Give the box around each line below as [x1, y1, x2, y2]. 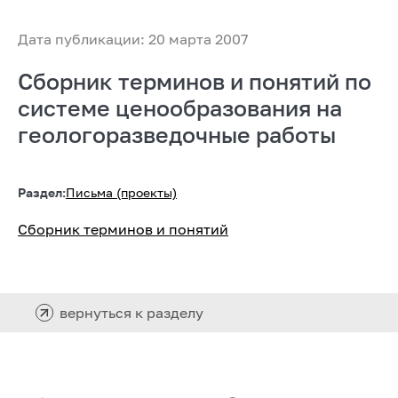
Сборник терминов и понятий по [18, 67, 371, 95]
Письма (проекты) [66, 184, 177, 200]
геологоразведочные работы [18, 120, 336, 148]
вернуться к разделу [60, 303, 203, 322]
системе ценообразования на [18, 93, 342, 122]
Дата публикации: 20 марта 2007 [18, 29, 248, 48]
